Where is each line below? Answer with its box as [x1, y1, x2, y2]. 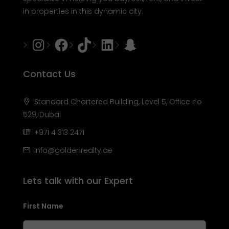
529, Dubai [23, 109, 61, 120]
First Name [23, 200, 63, 211]
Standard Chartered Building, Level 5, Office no [32, 96, 202, 107]
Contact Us [23, 67, 76, 80]
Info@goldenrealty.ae [34, 145, 112, 155]
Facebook [53, 35, 112, 52]
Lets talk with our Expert [23, 174, 133, 187]
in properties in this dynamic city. [23, 6, 143, 16]
